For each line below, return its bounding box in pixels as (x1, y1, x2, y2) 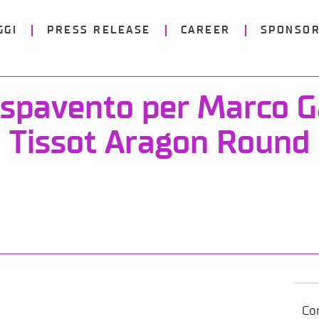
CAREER (180, 25, 231, 36)
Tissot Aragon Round (9, 127, 310, 160)
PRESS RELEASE (47, 25, 151, 36)
